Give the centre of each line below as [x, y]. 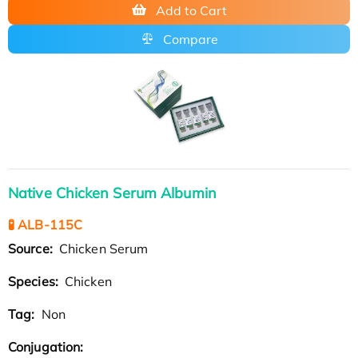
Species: [35, 281]
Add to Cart [191, 10]
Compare [190, 39]
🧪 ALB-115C [45, 224]
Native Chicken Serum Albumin [112, 193]
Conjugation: [48, 346]
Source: [32, 248]
